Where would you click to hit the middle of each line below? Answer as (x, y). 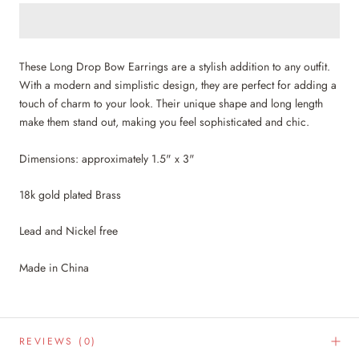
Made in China (54, 267)
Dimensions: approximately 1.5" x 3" (107, 158)
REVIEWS (49, 341)
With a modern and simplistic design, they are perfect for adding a (178, 85)
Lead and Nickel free (69, 231)
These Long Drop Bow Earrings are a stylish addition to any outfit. (175, 67)
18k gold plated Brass (70, 194)
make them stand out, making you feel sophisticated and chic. (164, 122)
